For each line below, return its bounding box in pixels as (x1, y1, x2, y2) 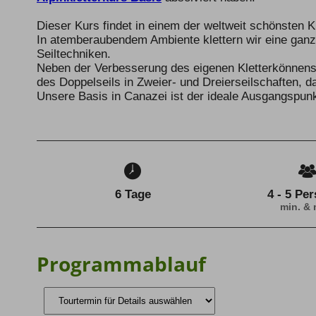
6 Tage (114, 187, 151, 201)
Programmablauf (37, 250, 206, 277)
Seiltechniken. (37, 47, 111, 61)
